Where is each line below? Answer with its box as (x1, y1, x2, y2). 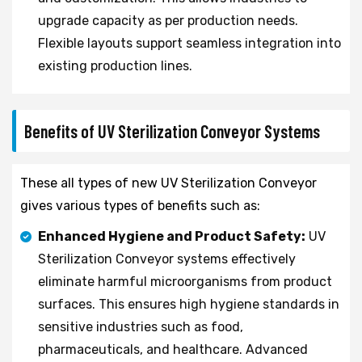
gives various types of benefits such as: (20, 197, 260, 213)
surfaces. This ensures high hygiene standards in (38, 296, 339, 312)
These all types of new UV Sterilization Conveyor (20, 175, 317, 191)
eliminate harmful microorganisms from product (38, 273, 332, 289)
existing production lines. (38, 57, 192, 74)
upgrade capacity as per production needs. (38, 12, 298, 28)
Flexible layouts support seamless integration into (38, 35, 341, 51)
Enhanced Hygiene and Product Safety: (38, 228, 305, 244)
